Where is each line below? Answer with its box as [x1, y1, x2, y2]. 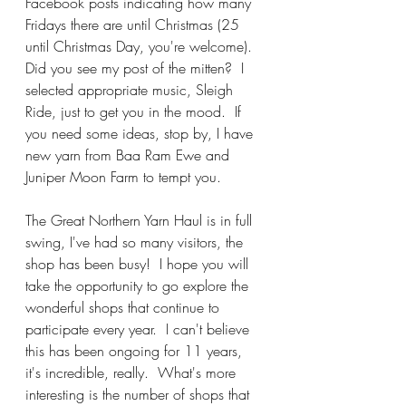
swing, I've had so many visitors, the [25, 232, 247, 252]
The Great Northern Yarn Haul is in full [25, 210, 256, 230]
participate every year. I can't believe [25, 319, 254, 339]
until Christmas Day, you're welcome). [25, 36, 261, 56]
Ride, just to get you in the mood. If [25, 101, 246, 121]
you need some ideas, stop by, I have [25, 123, 257, 143]
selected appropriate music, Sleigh [25, 80, 237, 100]
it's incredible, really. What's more [25, 362, 240, 382]
